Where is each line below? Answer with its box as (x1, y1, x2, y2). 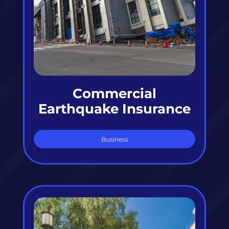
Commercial (73, 85, 156, 101)
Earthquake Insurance (38, 100, 191, 117)
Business (101, 135, 128, 144)
